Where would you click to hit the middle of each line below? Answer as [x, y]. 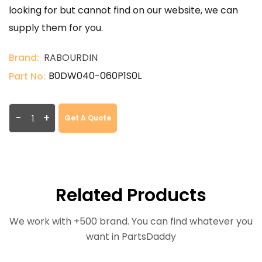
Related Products [131, 195]
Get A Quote [88, 118]
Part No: [27, 76]
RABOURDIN [71, 58]
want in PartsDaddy [131, 237]
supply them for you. [56, 28]
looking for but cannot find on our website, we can [123, 10]
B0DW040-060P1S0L [95, 76]
